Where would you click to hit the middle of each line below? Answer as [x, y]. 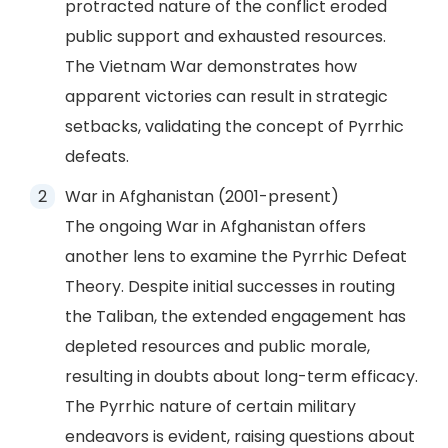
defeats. [97, 156]
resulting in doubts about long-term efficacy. [241, 376]
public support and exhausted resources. [225, 36]
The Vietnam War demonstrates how [211, 66]
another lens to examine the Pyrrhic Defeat [236, 256]
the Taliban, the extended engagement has [235, 316]
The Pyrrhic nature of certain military [210, 406]
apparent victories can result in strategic [226, 96]
